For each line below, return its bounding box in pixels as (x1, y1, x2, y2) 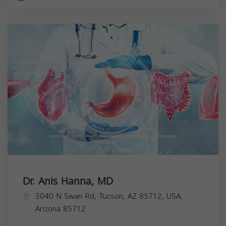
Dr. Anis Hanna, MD (23, 171, 113, 191)
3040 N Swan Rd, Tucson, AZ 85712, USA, (35, 189, 183, 203)
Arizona (35, 201, 61, 216)
